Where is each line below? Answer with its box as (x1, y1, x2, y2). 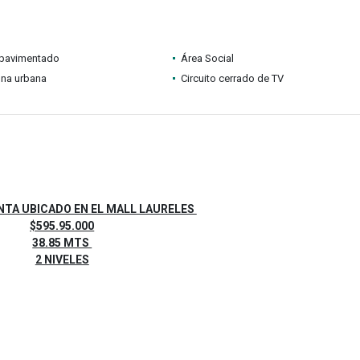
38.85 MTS (32, 236, 92, 249)
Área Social (180, 52, 234, 64)
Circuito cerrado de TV (180, 72, 284, 84)
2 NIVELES (35, 253, 89, 266)
